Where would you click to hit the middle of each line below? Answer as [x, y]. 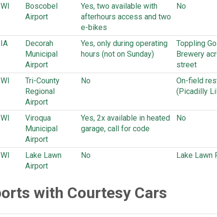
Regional [40, 91]
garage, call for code [115, 129]
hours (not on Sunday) [117, 54]
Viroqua [38, 118]
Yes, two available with [119, 6]
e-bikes [94, 27]
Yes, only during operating [124, 43]
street [186, 65]
